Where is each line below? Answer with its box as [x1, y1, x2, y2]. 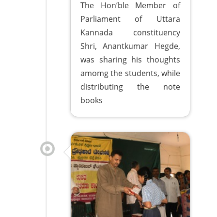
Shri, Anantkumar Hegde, [80, 40, 180, 51]
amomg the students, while [80, 67, 180, 78]
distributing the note [80, 81, 180, 92]
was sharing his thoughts [80, 54, 180, 65]
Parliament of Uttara [80, 13, 180, 24]
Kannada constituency [80, 27, 180, 38]
